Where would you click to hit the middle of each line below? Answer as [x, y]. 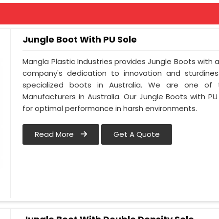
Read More [55, 134]
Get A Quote [137, 134]
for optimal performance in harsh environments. [110, 109]
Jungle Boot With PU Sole [80, 39]
